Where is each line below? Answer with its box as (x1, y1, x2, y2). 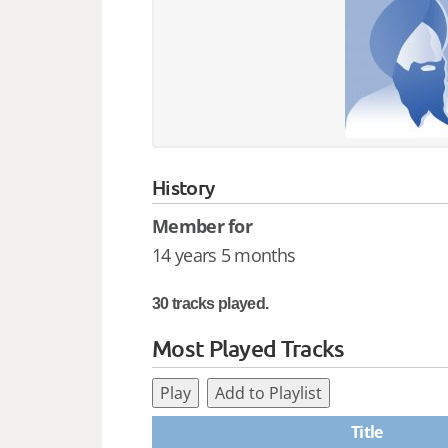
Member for (152, 214, 252, 238)
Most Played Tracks (152, 333, 345, 362)
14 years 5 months (152, 242, 296, 267)
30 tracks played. (152, 294, 269, 312)
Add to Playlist (215, 381, 323, 404)
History (152, 174, 215, 200)
